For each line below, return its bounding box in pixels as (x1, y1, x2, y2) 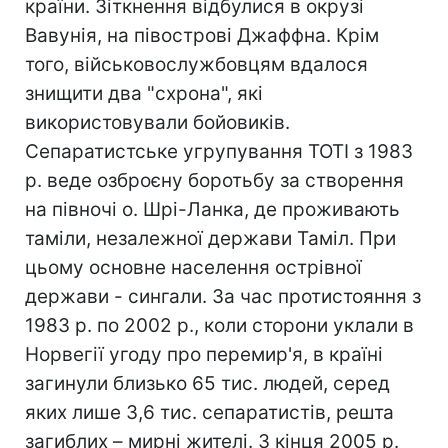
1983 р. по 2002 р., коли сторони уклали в (25, 314, 414, 337)
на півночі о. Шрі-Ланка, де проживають (25, 198, 400, 221)
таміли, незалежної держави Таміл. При (25, 227, 396, 250)
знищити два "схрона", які (25, 82, 263, 105)
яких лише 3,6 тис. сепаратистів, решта (25, 401, 394, 424)
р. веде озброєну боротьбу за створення (25, 169, 404, 192)
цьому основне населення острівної (25, 256, 362, 279)
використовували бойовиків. (25, 111, 290, 134)
